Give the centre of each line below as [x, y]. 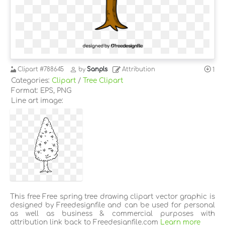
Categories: [31, 80]
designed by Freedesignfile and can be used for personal [113, 205]
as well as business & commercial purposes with [113, 213]
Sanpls [97, 70]
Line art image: [37, 100]
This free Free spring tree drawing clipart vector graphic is [113, 196]
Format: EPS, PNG [41, 90]
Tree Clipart [103, 80]
